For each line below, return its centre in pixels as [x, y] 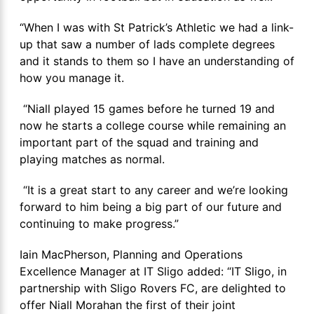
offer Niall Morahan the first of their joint [128, 305]
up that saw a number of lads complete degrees [147, 44]
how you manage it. [72, 77]
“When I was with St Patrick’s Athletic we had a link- [157, 27]
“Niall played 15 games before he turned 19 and [147, 108]
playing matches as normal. [92, 159]
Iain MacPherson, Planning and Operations [131, 254]
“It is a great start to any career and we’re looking [154, 190]
